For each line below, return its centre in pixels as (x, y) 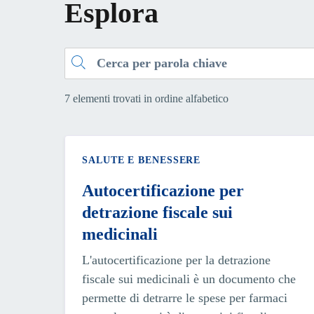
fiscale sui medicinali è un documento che (189, 279)
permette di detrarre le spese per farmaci (185, 298)
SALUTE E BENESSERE (142, 160)
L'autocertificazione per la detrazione (176, 260)
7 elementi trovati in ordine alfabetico (146, 98)
